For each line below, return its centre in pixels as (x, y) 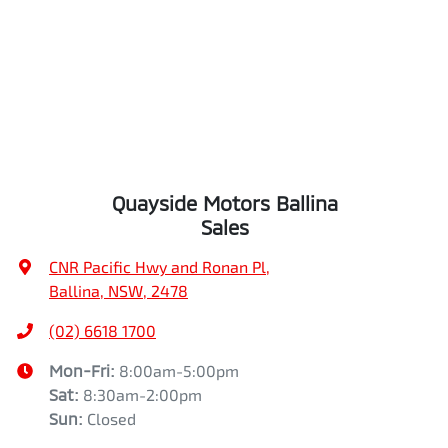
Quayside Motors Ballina (224, 203)
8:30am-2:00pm (142, 395)
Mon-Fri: (84, 371)
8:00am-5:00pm (179, 371)
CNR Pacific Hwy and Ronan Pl (157, 267)
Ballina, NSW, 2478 (118, 291)
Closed (111, 419)
